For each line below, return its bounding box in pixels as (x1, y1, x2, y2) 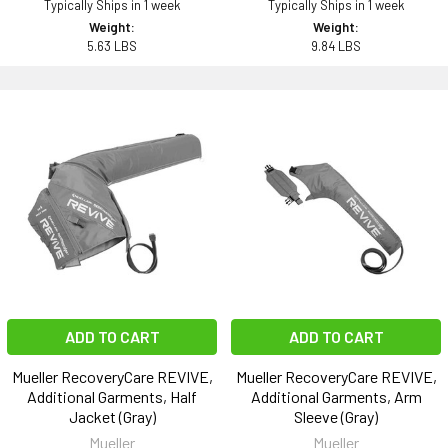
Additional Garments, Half (27, 387, 197, 407)
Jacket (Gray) (68, 407, 156, 427)
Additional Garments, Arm (250, 387, 422, 407)
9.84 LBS (311, 38, 361, 55)
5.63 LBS (87, 38, 137, 55)
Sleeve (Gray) (294, 407, 378, 427)
